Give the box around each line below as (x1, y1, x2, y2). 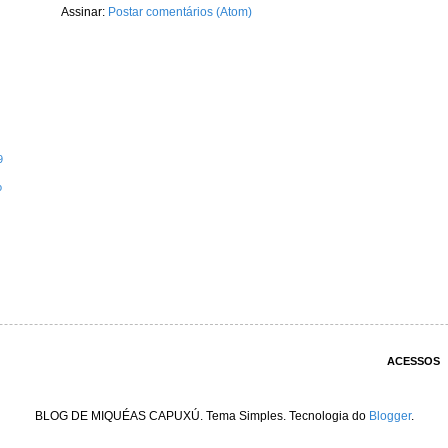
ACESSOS (387, 355, 440, 368)
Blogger (368, 409, 411, 424)
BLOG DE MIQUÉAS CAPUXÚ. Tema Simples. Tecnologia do (34, 409, 369, 424)
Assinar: (61, 5, 108, 20)
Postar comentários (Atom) (108, 5, 252, 20)
